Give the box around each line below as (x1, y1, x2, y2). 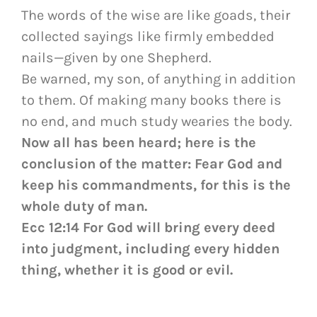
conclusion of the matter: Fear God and (21, 155, 282, 172)
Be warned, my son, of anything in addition (21, 70, 296, 87)
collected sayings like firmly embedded (21, 28, 275, 45)
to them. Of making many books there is (21, 91, 282, 108)
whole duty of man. (21, 197, 147, 214)
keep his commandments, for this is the (21, 176, 291, 193)
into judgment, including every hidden (21, 240, 279, 257)
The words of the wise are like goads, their (21, 6, 290, 23)
